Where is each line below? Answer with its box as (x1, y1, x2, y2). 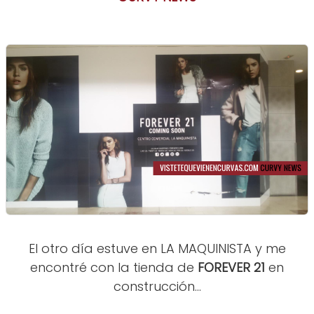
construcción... (113, 278, 201, 296)
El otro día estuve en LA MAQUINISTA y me (28, 240, 286, 258)
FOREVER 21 (198, 259, 268, 277)
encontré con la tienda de (30, 259, 198, 277)
